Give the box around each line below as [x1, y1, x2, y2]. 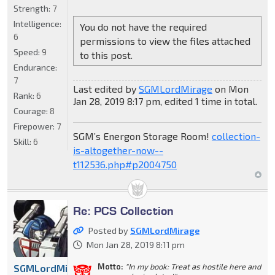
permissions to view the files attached [79, 34, 250, 47]
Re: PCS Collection [72, 203, 174, 219]
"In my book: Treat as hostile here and [125, 261, 261, 272]
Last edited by [72, 83, 139, 95]
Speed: [14, 46, 42, 57]
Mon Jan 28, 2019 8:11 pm [86, 239, 185, 250]
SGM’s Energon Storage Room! [72, 130, 212, 142]
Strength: [14, 2, 52, 14]
